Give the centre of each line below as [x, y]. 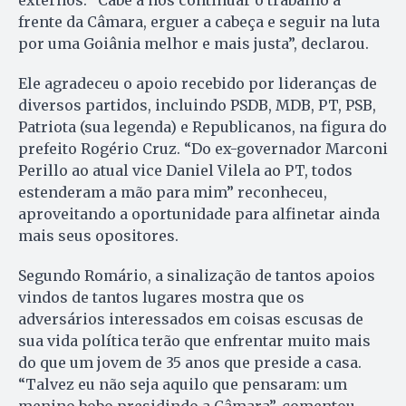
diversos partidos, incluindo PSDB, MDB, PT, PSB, [197, 106]
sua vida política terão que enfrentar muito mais [194, 341]
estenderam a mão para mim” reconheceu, [173, 193]
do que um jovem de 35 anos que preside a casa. [190, 363]
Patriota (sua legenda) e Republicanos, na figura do [203, 127]
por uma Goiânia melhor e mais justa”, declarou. [193, 44]
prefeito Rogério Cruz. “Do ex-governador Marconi [203, 149]
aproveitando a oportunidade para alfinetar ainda [199, 214]
